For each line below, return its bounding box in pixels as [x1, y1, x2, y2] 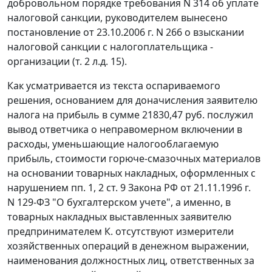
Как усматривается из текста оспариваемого [7, 79, 220, 93]
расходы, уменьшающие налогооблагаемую [7, 137, 219, 151]
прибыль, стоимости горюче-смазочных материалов [7, 152, 260, 166]
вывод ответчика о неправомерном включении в [7, 123, 242, 137]
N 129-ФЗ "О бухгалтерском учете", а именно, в [7, 195, 231, 209]
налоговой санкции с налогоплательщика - [7, 40, 213, 54]
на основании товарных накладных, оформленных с [7, 166, 256, 180]
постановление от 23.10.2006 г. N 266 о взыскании [7, 25, 244, 39]
